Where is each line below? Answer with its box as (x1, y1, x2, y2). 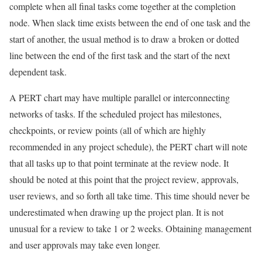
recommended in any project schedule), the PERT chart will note (9, 140, 247, 153)
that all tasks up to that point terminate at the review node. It (9, 156, 229, 169)
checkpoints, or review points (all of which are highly (9, 123, 206, 136)
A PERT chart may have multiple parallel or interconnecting (9, 91, 230, 104)
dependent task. (9, 65, 67, 78)
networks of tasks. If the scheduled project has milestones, (9, 107, 222, 120)
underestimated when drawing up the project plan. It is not (9, 205, 223, 218)
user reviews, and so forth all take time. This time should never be (9, 189, 250, 202)
